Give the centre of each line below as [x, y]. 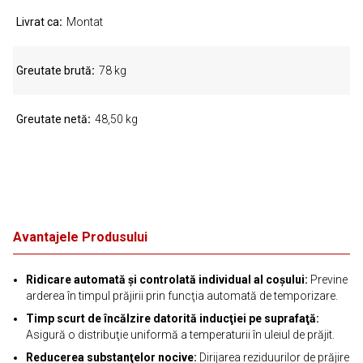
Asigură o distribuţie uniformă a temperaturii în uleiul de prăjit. [180, 335]
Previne [328, 280]
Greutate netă [52, 119]
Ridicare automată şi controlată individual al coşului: [167, 280]
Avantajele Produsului [80, 237]
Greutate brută [54, 70]
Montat [85, 22]
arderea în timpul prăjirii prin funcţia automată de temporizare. [182, 296]
